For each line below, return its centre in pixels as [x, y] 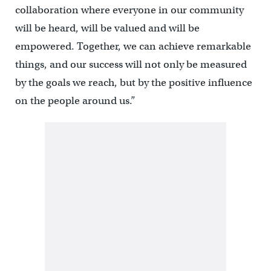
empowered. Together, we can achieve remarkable [133, 46]
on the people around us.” [75, 100]
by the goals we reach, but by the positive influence [133, 82]
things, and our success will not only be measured [131, 64]
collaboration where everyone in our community [129, 10]
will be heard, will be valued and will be [107, 28]
